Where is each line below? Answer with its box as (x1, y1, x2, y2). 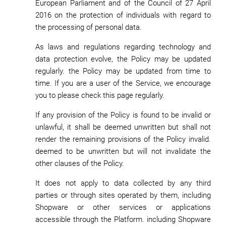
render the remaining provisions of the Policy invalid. (35, 135, 211, 144)
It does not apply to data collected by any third (35, 179, 211, 188)
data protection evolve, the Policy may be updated (35, 54, 211, 64)
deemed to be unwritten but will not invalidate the (35, 147, 211, 156)
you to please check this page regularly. (35, 91, 164, 100)
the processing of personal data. (35, 23, 142, 32)
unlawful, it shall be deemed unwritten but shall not (35, 123, 211, 132)
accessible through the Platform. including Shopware (35, 215, 211, 224)
